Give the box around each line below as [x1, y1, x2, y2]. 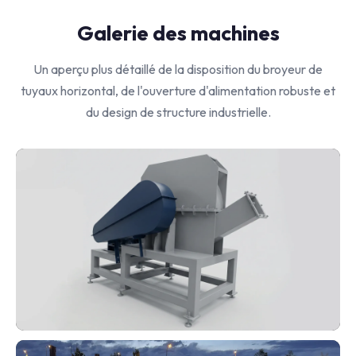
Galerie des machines [76, 19, 280, 46]
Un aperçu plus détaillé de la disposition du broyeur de [33, 60, 323, 77]
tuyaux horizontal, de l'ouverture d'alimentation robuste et [21, 82, 335, 99]
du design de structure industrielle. [85, 103, 271, 120]
